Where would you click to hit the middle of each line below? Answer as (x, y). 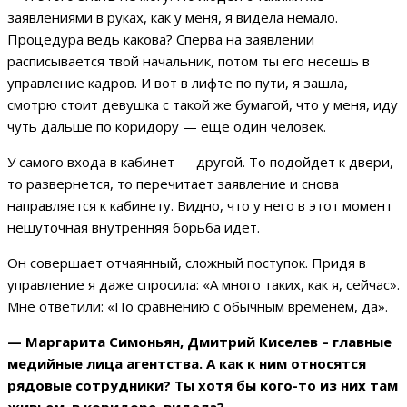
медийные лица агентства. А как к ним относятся (187, 364)
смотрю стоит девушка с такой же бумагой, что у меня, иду (203, 105)
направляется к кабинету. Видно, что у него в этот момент (200, 206)
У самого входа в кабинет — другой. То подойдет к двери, (200, 162)
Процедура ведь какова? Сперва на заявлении (161, 40)
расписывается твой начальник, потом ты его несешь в (189, 61)
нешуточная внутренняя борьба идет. (135, 228)
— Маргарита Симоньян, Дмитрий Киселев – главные (199, 342)
